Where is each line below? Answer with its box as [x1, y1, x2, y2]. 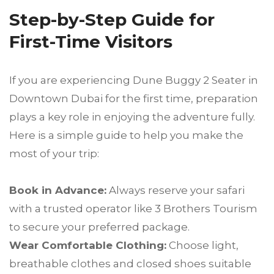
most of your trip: [9, 147, 99, 160]
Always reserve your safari [106, 184, 245, 197]
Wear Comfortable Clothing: [9, 239, 166, 252]
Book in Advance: [9, 184, 106, 197]
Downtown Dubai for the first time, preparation [9, 92, 258, 105]
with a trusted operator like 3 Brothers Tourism [9, 202, 257, 215]
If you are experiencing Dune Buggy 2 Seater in [9, 74, 258, 87]
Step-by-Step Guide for [9, 9, 215, 31]
